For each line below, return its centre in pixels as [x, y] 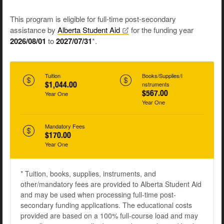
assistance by [34, 30]
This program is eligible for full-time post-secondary [93, 19]
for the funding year [161, 30]
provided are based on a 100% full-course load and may [109, 216]
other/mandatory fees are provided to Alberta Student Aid [111, 184]
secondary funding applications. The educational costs [106, 205]
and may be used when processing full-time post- [98, 195]
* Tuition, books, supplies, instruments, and [88, 174]
